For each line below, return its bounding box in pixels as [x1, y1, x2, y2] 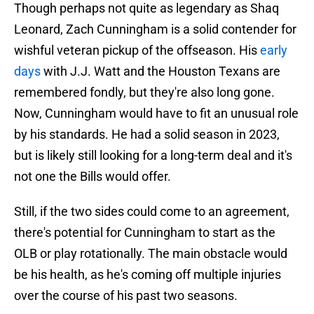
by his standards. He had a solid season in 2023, [14, 127, 280, 142]
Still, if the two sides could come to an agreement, [14, 204, 289, 219]
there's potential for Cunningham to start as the [14, 225, 275, 240]
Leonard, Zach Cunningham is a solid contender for [14, 22, 296, 37]
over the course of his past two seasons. [14, 288, 238, 303]
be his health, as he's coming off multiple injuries [14, 267, 281, 282]
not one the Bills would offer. [14, 169, 171, 184]
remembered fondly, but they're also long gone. [14, 85, 275, 100]
